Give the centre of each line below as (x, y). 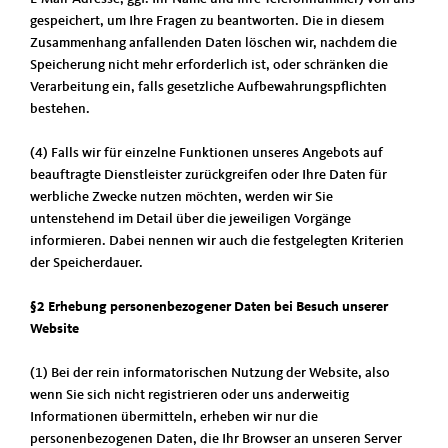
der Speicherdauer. (86, 263)
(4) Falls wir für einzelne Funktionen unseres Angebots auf (206, 153)
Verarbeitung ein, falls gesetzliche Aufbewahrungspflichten (208, 87)
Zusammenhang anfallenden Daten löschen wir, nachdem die (213, 43)
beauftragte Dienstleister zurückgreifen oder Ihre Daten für (208, 175)
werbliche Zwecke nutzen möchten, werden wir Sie (181, 197)
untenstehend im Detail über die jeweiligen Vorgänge (190, 219)
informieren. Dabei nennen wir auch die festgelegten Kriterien (217, 241)
